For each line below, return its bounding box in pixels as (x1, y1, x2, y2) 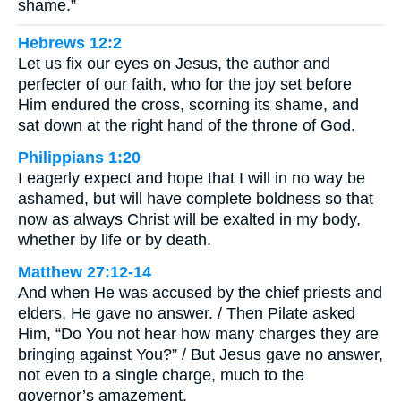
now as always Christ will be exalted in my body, (18, 210, 361, 229)
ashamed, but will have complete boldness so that (18, 190, 373, 209)
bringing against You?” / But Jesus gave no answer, (18, 346, 383, 364)
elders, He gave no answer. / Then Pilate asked (18, 304, 355, 323)
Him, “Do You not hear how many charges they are (18, 325, 379, 344)
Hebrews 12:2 (18, 34, 122, 53)
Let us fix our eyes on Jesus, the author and (18, 55, 330, 73)
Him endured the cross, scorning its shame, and (18, 96, 359, 115)
